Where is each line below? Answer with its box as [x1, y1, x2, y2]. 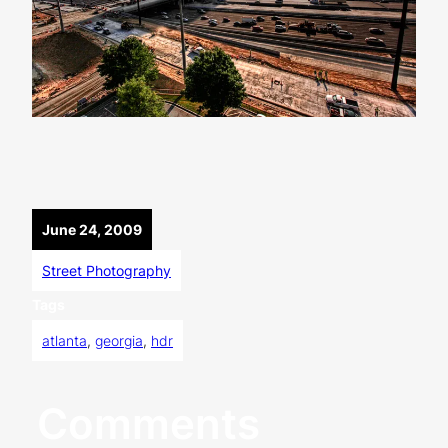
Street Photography [42, 262, 171, 280]
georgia [95, 331, 143, 349]
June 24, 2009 [42, 221, 142, 239]
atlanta [42, 331, 87, 349]
